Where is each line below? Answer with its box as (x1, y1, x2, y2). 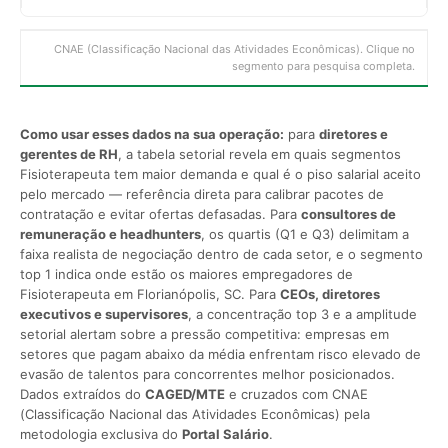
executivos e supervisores (20, 305, 188, 322)
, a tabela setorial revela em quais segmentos (118, 145, 401, 162)
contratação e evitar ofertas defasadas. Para (20, 205, 301, 222)
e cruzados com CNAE (225, 385, 368, 402)
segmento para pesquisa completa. (232, 58, 415, 73)
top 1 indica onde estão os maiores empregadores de (20, 265, 353, 282)
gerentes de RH (20, 145, 118, 162)
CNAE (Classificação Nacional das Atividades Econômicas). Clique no (54, 41, 415, 56)
